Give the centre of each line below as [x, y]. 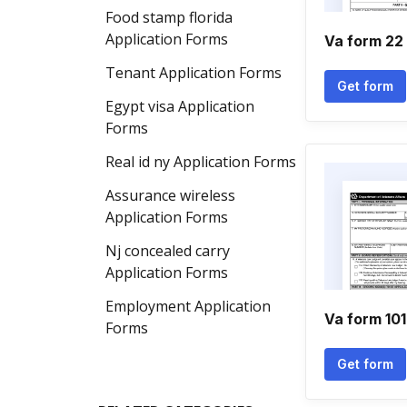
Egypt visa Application [180, 106]
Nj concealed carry [168, 251]
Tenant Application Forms [194, 73]
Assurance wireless [170, 195]
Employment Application [188, 306]
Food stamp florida [169, 17]
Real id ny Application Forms [201, 162]
